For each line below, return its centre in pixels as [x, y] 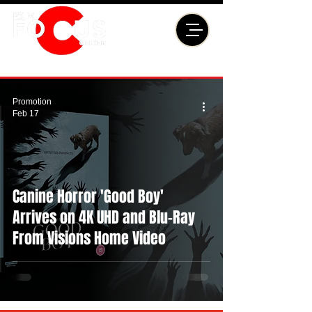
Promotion [32, 102]
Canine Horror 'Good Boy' [88, 196]
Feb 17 [26, 113]
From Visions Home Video [89, 238]
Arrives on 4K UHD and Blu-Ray [104, 217]
